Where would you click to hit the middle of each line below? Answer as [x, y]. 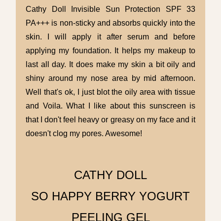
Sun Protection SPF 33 [150, 9]
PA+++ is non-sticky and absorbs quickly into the [110, 23]
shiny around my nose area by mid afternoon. [110, 78]
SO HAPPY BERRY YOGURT [110, 196]
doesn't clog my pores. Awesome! [84, 134]
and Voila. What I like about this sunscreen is [110, 106]
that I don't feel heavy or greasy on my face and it [110, 120]
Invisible [88, 9]
